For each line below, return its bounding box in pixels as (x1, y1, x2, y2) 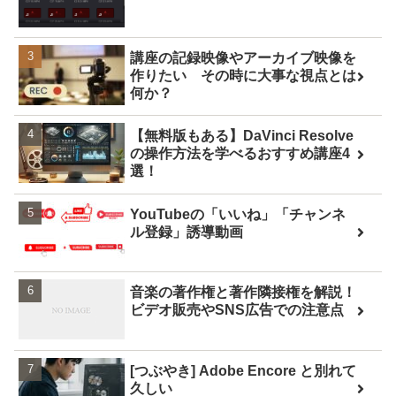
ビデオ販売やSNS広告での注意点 (130, 302, 345, 318)
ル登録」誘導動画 (130, 224, 244, 240)
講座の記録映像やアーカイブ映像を (130, 49, 357, 65)
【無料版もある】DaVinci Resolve (130, 128, 354, 144)
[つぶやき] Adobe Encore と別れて (130, 362, 357, 378)
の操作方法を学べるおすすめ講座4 (130, 146, 351, 162)
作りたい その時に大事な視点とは (130, 67, 357, 83)
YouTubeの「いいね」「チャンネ (130, 206, 346, 222)
